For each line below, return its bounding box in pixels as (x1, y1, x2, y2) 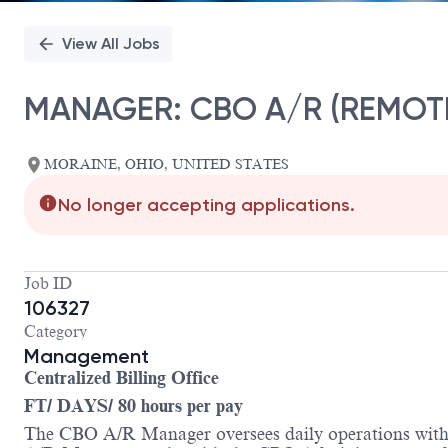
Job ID (24, 275, 72, 294)
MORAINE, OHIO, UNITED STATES (44, 157, 289, 173)
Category (24, 323, 87, 342)
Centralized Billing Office (24, 368, 219, 389)
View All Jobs (62, 34, 160, 53)
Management (24, 344, 149, 369)
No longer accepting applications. (58, 194, 355, 217)
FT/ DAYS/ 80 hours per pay (24, 396, 243, 417)
